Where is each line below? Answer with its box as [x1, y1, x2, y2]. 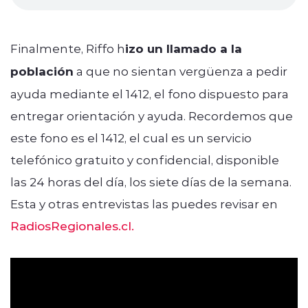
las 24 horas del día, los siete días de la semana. [10, 173, 291, 189]
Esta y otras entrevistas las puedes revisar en [10, 195, 278, 211]
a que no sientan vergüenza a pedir [74, 63, 287, 78]
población [10, 63, 74, 79]
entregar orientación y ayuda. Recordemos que [10, 107, 293, 123]
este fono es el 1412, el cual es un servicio [10, 129, 252, 145]
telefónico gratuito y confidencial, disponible [10, 151, 279, 167]
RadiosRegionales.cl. [10, 217, 134, 233]
